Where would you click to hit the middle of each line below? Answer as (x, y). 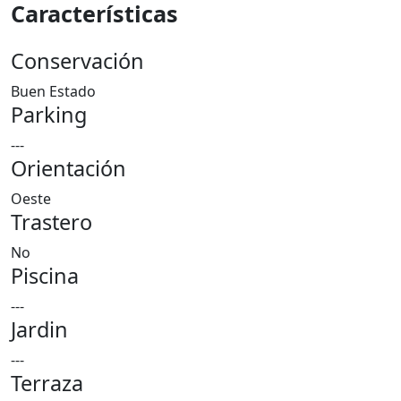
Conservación (77, 61)
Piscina (45, 276)
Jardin (39, 329)
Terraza (47, 383)
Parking (49, 115)
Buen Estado (53, 91)
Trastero (51, 222)
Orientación (68, 168)
